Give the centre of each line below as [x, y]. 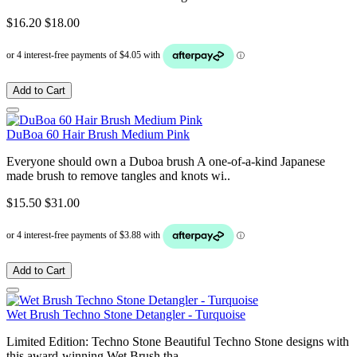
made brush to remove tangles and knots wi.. [118, 175]
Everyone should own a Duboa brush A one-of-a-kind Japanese [166, 161]
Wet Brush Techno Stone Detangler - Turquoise [126, 314]
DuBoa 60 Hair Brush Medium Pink [98, 134]
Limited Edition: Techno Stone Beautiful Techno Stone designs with [178, 341]
